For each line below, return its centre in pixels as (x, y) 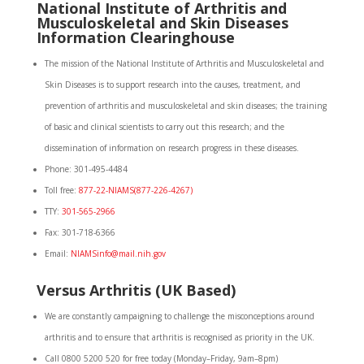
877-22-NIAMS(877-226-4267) (135, 190)
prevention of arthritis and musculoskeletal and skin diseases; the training (185, 106)
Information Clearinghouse (135, 37)
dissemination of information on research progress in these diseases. (171, 148)
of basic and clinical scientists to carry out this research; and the (164, 127)
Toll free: (61, 190)
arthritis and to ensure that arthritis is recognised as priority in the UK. (179, 337)
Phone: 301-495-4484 (86, 169)
